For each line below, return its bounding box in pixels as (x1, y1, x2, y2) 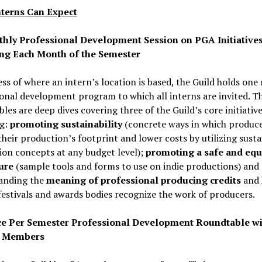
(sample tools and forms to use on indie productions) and (13, 160, 259, 173)
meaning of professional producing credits (46, 174, 241, 187)
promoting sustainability (9, 118, 122, 130)
